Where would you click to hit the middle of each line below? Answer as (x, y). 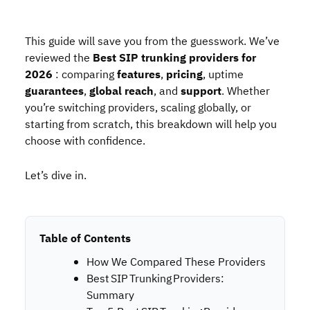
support (201, 91)
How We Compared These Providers (176, 262)
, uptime (223, 75)
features (139, 75)
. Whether (246, 91)
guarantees (54, 91)
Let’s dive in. (56, 176)
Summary (110, 295)
